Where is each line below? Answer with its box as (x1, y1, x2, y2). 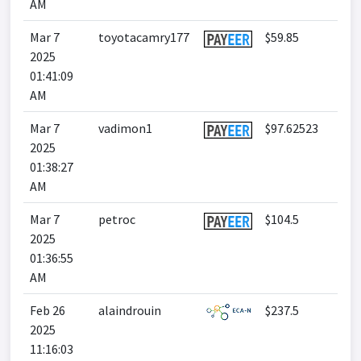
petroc (98, 211, 135, 227)
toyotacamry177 (98, 29, 189, 45)
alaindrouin (98, 302, 161, 318)
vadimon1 (98, 120, 152, 136)
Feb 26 (30, 302, 65, 318)
